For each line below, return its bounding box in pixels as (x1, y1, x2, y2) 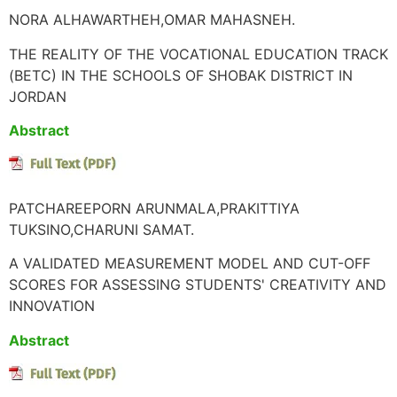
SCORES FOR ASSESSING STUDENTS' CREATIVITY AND (9, 276, 386, 294)
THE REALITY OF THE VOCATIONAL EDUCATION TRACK (9, 44, 388, 63)
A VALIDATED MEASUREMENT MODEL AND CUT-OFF (9, 254, 370, 273)
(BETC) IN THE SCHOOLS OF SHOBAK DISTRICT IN (9, 66, 353, 84)
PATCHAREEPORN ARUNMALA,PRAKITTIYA (9, 198, 300, 217)
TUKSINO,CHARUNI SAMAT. (9, 220, 194, 238)
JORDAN (9, 87, 66, 105)
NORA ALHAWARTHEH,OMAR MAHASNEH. (9, 11, 295, 29)
